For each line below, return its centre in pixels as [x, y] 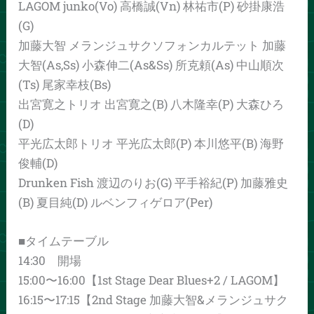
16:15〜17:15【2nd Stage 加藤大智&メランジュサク [153, 299]
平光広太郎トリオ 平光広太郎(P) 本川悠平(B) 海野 [151, 143]
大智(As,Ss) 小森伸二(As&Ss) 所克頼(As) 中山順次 [151, 64]
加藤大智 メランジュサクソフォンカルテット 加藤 [152, 45]
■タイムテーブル [64, 240]
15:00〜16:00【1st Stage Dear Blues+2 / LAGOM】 [152, 280]
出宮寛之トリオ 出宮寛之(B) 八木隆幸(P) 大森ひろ [151, 104]
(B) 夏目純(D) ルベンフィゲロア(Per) [116, 202]
